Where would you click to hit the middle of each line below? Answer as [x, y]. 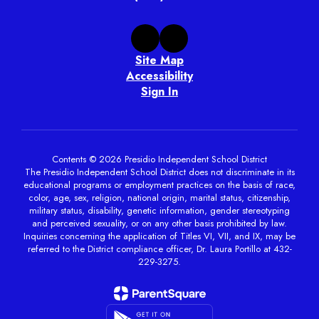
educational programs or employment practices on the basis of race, [159, 185]
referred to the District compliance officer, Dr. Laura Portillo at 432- [159, 249]
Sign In [159, 91]
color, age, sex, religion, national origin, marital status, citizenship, [159, 198]
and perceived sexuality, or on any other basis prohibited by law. [159, 223]
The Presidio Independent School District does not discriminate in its [159, 172]
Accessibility [159, 76]
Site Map [159, 60]
